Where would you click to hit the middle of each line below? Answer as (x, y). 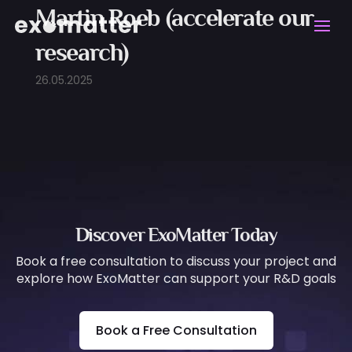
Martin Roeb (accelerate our (174, 17)
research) (81, 52)
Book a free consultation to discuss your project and (176, 261)
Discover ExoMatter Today (176, 235)
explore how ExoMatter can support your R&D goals (176, 278)
